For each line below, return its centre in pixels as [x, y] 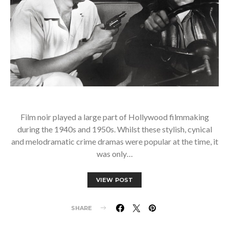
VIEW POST [114, 180]
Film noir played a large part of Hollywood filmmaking [114, 117]
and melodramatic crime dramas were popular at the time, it [114, 141]
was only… [114, 153]
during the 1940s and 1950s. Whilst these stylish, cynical [114, 129]
